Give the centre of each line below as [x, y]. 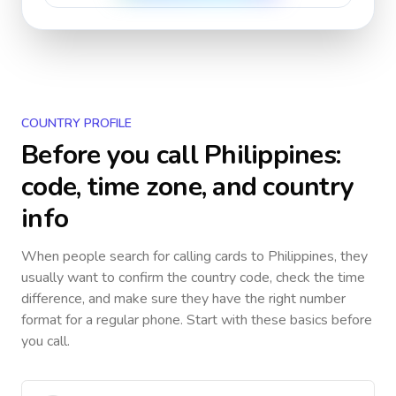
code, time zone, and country [187, 187]
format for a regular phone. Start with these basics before [197, 320]
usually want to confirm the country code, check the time [193, 278]
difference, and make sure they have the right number [183, 299]
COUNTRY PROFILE [76, 123]
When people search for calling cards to [145, 256]
